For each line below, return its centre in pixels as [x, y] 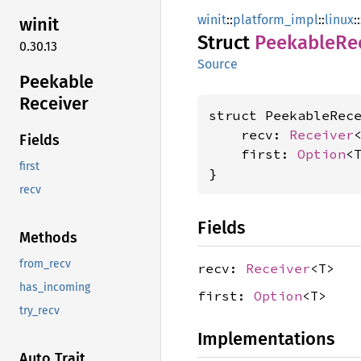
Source [218, 64]
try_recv [39, 311]
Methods [48, 238]
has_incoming [55, 288]
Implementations [266, 338]
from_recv [45, 264]
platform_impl [276, 20]
